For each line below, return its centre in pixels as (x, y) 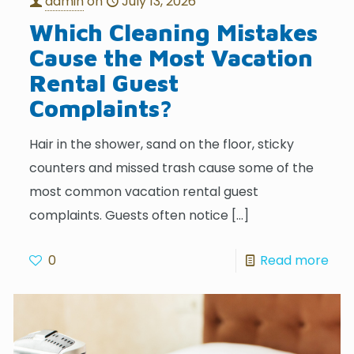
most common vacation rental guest (144, 191)
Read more (294, 260)
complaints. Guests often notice (129, 215)
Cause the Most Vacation (171, 57)
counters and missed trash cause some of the (172, 168)
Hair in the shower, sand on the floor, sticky (162, 144)
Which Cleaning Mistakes (174, 32)
